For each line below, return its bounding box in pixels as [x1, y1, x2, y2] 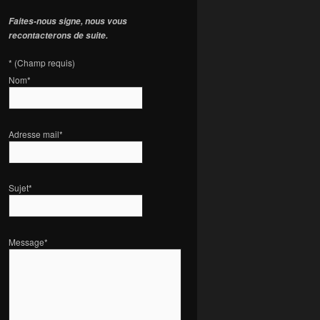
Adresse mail [9, 127, 59, 140]
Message [9, 235, 44, 248]
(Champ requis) [14, 56, 75, 69]
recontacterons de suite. [9, 29, 108, 41]
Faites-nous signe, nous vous [9, 14, 127, 27]
